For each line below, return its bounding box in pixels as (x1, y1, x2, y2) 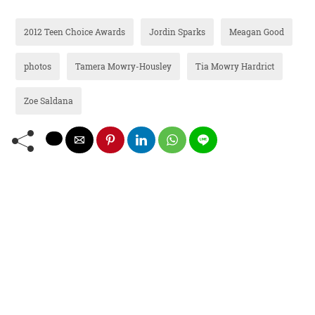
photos (24, 60, 51, 72)
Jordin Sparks (149, 26, 205, 38)
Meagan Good (229, 26, 284, 38)
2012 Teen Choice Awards (24, 26, 125, 38)
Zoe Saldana (24, 95, 73, 107)
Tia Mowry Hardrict (195, 60, 274, 72)
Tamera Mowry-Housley (75, 60, 172, 72)
